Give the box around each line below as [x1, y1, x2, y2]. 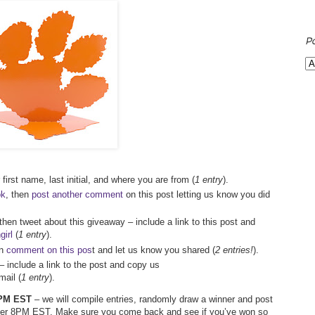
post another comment [32, 189, 123, 200]
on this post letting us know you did [123, 189, 270, 200]
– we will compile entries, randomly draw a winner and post [32, 294, 273, 305]
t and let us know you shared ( [92, 244, 215, 255]
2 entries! [215, 244, 253, 255]
